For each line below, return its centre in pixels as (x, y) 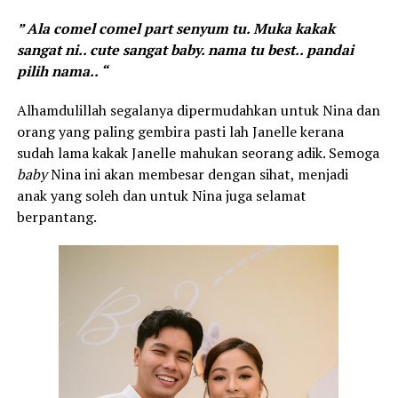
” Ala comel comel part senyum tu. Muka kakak (175, 28)
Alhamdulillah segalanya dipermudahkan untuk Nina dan (198, 110)
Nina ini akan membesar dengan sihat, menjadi (197, 174)
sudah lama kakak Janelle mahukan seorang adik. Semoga (198, 152)
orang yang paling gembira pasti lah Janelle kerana (180, 131)
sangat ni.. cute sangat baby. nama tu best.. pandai (185, 49)
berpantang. (56, 216)
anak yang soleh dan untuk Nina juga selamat (161, 195)
